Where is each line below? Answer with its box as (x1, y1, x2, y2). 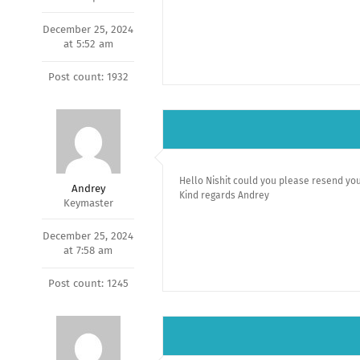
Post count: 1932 (47, 71, 129, 83)
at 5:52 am (63, 38, 113, 50)
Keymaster (63, 197, 113, 209)
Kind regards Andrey (179, 190, 269, 201)
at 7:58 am (63, 244, 112, 256)
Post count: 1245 (47, 277, 129, 289)
